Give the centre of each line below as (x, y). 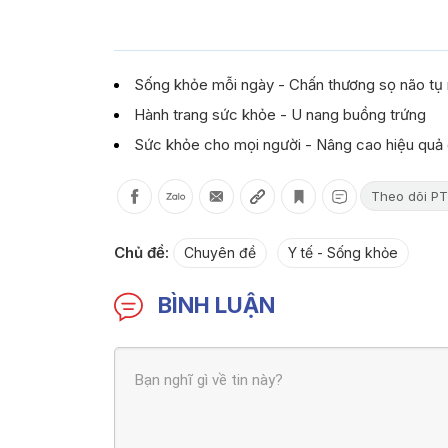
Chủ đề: (141, 252)
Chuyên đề (220, 252)
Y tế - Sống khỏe (343, 252)
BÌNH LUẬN (217, 304)
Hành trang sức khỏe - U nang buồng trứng (280, 114)
